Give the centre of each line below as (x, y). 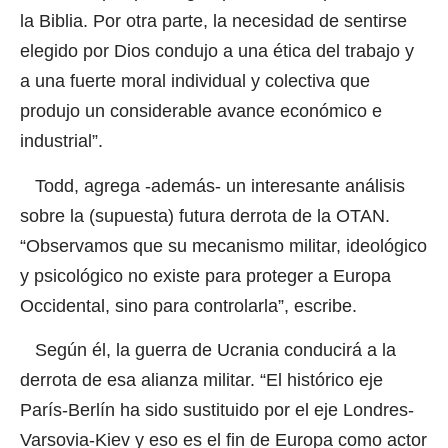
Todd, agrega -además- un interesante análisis (212, 185)
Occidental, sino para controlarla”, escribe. (188, 305)
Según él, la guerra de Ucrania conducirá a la (208, 350)
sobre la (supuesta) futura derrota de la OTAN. (205, 215)
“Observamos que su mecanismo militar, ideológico (223, 245)
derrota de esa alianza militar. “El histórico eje (201, 380)
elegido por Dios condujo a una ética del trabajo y (217, 51)
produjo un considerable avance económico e (201, 111)
